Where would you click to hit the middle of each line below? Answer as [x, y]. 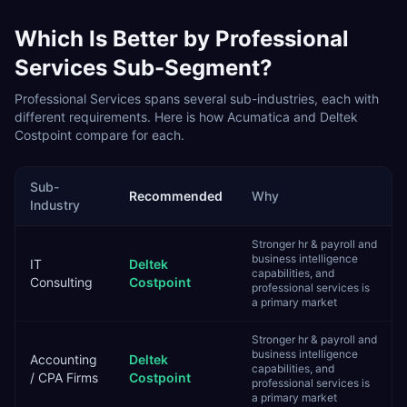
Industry [55, 205]
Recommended [176, 196]
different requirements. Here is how [121, 117]
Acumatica [258, 117]
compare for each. [128, 135]
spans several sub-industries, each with [260, 99]
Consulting [61, 282]
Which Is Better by [115, 39]
